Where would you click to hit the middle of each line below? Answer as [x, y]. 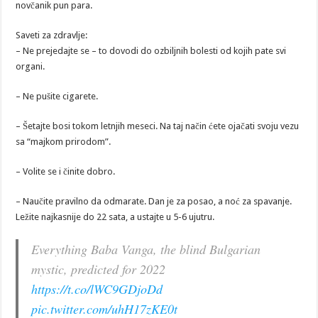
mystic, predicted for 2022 [99, 269]
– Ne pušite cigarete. [57, 96]
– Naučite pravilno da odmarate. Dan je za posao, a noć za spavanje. [154, 201]
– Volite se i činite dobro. [66, 171]
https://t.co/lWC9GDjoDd [97, 289]
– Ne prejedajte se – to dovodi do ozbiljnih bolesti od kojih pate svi [151, 50]
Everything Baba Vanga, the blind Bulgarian [146, 249]
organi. [31, 66]
